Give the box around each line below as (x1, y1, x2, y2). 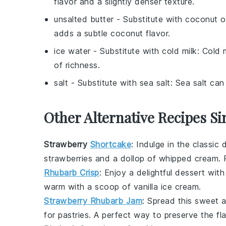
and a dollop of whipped (92, 153, 195, 163)
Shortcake (90, 139, 131, 149)
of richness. (54, 60, 100, 70)
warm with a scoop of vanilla (44, 181, 161, 192)
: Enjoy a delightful (99, 167, 175, 178)
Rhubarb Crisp (44, 167, 99, 178)
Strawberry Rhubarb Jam (44, 195, 142, 206)
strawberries (44, 153, 92, 163)
